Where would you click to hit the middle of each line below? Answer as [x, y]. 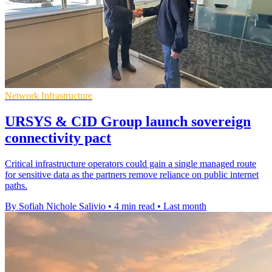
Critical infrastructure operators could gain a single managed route [131, 164]
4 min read [134, 206]
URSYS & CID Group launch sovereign [128, 122]
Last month [185, 206]
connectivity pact [58, 138]
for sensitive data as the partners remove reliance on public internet [132, 175]
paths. [16, 186]
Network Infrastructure [49, 96]
